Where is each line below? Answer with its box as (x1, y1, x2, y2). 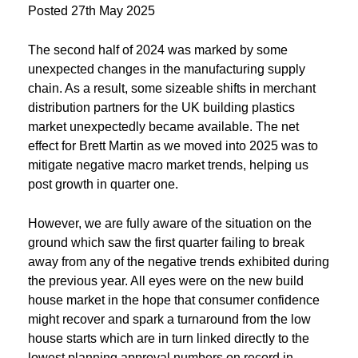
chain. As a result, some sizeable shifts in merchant (28, 82, 316, 96)
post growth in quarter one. (28, 177, 178, 192)
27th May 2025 (71, 4, 155, 18)
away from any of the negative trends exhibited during (28, 255, 329, 269)
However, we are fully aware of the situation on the (28, 217, 312, 231)
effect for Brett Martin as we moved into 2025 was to (28, 139, 318, 153)
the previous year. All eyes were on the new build (28, 274, 304, 288)
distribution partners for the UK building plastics (28, 101, 295, 115)
